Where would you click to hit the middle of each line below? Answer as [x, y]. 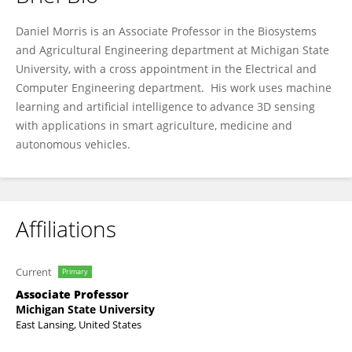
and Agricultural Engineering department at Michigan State [172, 50]
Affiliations [66, 229]
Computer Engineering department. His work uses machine [174, 88]
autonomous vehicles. [73, 144]
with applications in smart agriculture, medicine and [154, 125]
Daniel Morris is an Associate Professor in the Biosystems [166, 31]
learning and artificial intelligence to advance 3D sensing [165, 106]
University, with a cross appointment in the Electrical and [166, 69]
